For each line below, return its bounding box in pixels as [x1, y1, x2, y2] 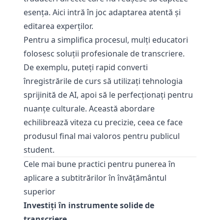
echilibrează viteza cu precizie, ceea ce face [24, 117, 183, 128]
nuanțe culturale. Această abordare [24, 103, 155, 114]
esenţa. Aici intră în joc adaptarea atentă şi [24, 7, 181, 18]
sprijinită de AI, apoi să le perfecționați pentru [24, 89, 193, 100]
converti [117, 62, 148, 73]
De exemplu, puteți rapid [24, 62, 117, 73]
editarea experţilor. [24, 21, 93, 31]
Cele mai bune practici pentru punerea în [24, 159, 175, 169]
